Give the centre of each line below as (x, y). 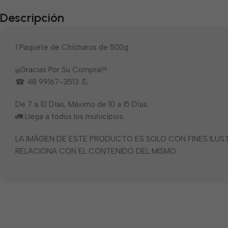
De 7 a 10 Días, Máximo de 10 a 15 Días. (82, 104)
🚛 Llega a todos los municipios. (70, 116)
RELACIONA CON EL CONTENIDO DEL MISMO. (96, 151)
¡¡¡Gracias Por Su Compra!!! (61, 69)
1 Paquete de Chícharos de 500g (72, 47)
